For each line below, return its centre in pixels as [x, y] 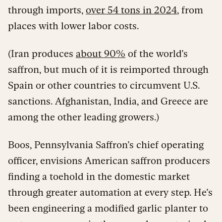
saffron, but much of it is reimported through [108, 69]
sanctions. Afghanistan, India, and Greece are [108, 101]
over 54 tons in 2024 [131, 10]
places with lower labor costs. [73, 26]
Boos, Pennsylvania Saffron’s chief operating [106, 144]
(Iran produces [42, 53]
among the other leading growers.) [83, 117]
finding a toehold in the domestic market [99, 176]
